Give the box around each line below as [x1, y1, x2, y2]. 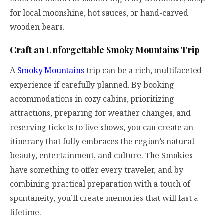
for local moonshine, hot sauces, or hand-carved [10, 7, 188, 19]
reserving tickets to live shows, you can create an [10, 121, 193, 132]
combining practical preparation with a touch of [10, 178, 190, 189]
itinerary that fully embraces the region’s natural [10, 135, 194, 147]
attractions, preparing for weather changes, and [10, 107, 191, 118]
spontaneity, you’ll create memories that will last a [10, 192, 198, 203]
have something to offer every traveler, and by [10, 164, 183, 175]
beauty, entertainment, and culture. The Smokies [10, 150, 193, 161]
